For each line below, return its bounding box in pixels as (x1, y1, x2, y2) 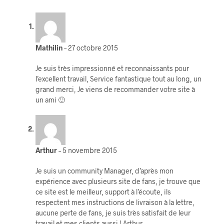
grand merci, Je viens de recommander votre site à (35, 84, 195, 93)
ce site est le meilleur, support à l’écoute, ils (35, 187, 171, 196)
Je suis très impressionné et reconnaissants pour (35, 63, 189, 72)
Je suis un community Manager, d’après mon (35, 166, 173, 175)
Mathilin (35, 43, 64, 52)
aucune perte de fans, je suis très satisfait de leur (35, 208, 190, 217)
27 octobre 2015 (67, 43, 118, 52)
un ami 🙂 (35, 95, 65, 104)
